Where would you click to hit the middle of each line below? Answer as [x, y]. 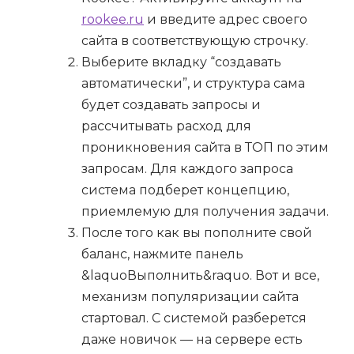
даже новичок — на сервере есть [192, 340]
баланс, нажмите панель [162, 254]
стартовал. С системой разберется [194, 318]
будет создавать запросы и [171, 105]
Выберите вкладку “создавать [181, 62]
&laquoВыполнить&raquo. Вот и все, [200, 276]
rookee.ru [113, 20]
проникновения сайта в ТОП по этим [205, 148]
